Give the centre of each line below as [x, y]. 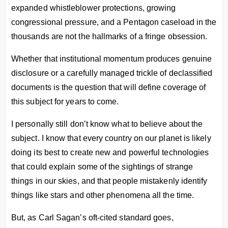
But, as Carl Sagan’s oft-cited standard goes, [92, 218]
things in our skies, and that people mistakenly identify [109, 181]
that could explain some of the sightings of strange [102, 167]
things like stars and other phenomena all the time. [103, 195]
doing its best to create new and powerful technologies [110, 152]
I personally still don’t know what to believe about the [107, 124]
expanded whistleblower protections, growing [94, 8]
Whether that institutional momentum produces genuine [112, 59]
